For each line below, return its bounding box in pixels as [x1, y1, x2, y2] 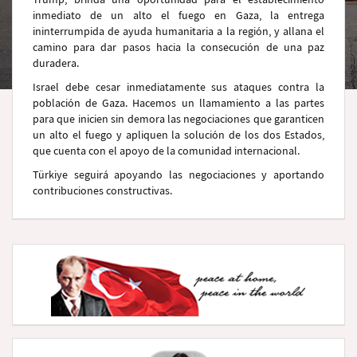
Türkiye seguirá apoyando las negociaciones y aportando [33, 167, 324, 182]
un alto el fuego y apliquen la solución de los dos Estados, [33, 127, 324, 142]
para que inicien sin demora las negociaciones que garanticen [33, 112, 324, 126]
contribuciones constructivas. [33, 183, 172, 198]
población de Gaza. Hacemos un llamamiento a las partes [33, 96, 324, 110]
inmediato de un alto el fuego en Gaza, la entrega [33, 8, 324, 22]
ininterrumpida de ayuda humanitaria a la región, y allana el [33, 24, 324, 38]
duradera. [33, 56, 79, 70]
